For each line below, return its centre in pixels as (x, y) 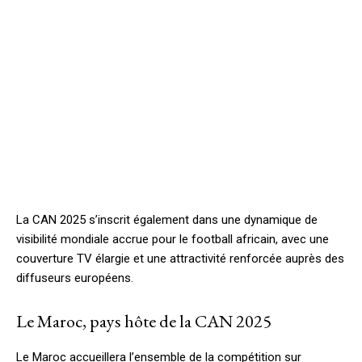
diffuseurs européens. (75, 278)
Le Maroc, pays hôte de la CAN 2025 (144, 322)
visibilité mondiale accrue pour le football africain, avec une (173, 240)
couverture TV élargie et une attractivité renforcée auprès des (180, 259)
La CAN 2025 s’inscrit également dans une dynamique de (167, 220)
